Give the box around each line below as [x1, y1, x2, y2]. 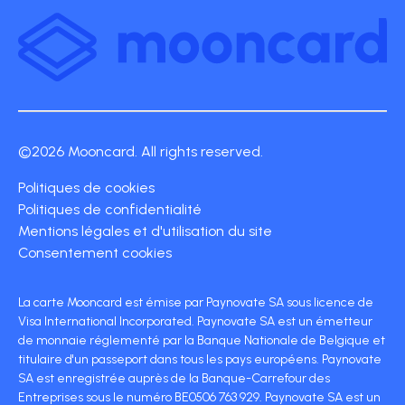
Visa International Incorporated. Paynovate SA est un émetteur [18, 314, 372, 330]
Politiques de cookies [18, 179, 155, 197]
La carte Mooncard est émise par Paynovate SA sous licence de [18, 295, 373, 311]
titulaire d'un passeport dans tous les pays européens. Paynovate [18, 352, 381, 368]
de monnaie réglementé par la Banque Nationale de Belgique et [18, 333, 385, 349]
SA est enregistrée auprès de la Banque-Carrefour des [18, 371, 330, 387]
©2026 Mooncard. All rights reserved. [18, 143, 263, 161]
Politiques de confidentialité [18, 201, 202, 219]
